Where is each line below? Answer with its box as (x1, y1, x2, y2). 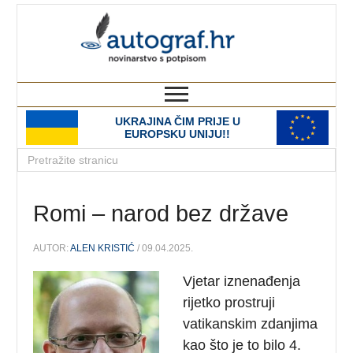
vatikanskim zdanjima (183, 315, 318, 332)
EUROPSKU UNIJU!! (124, 128, 230, 140)
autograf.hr (200, 5, 336, 33)
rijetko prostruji (183, 294, 276, 310)
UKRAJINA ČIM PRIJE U (114, 115, 240, 128)
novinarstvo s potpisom (206, 68, 336, 81)
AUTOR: (33, 242, 71, 254)
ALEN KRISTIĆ (70, 242, 136, 254)
